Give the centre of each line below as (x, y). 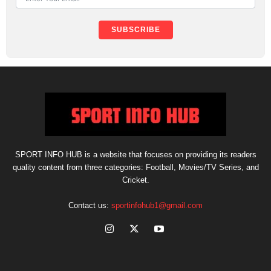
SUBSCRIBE (135, 30)
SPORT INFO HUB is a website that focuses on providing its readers (135, 155)
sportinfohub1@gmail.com (157, 205)
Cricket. (135, 180)
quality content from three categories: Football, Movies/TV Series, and (135, 167)
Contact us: (90, 205)
